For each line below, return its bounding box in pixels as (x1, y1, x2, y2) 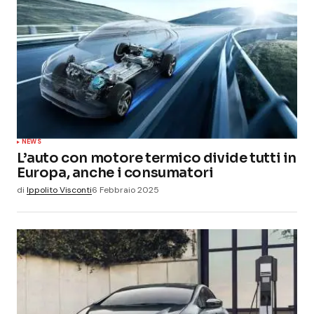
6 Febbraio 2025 (92, 184, 159, 196)
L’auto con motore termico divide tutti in (17, 149, 296, 167)
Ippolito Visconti (27, 184, 92, 196)
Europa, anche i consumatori (17, 163, 214, 182)
